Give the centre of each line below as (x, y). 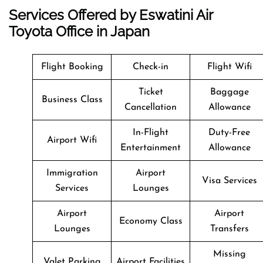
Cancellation (151, 107)
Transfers (229, 229)
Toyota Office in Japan (79, 31)
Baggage (229, 92)
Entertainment (151, 148)
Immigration (72, 173)
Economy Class (151, 221)
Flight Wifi (229, 67)
